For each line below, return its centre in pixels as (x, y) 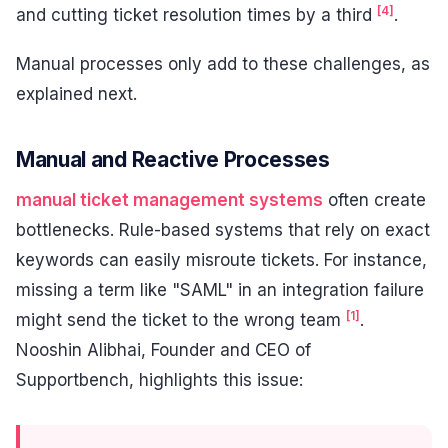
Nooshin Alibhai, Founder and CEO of (163, 349)
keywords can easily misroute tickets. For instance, (221, 259)
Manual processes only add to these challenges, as (223, 64)
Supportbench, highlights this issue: (159, 379)
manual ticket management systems (169, 199)
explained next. (76, 94)
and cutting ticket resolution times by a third (196, 14)
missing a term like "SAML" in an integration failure (220, 289)
